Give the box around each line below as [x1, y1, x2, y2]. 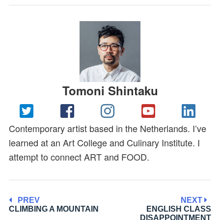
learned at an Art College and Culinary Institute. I [8, 136, 200, 149]
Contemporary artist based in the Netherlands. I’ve [8, 121, 206, 135]
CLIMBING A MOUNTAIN [8, 204, 99, 213]
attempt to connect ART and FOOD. [8, 150, 149, 163]
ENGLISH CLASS [146, 204, 212, 213]
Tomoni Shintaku [62, 82, 158, 99]
